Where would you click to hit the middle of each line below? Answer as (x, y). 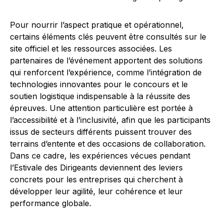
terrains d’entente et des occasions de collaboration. (108, 144)
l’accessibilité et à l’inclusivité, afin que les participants (110, 120)
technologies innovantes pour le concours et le (99, 84)
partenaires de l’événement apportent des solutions (106, 61)
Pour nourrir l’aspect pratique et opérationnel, (97, 25)
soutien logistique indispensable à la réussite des (100, 96)
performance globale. (51, 203)
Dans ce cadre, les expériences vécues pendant (100, 156)
